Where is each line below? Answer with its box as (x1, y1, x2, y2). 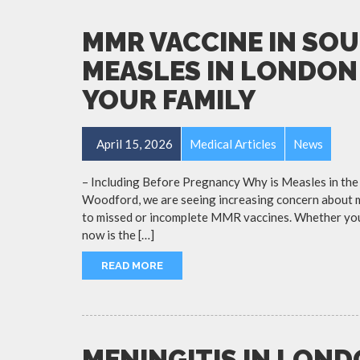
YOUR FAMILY (82, 84, 256, 116)
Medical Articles (190, 136, 276, 151)
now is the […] (82, 227, 154, 242)
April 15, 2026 (94, 136, 173, 151)
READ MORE (101, 259, 163, 272)
